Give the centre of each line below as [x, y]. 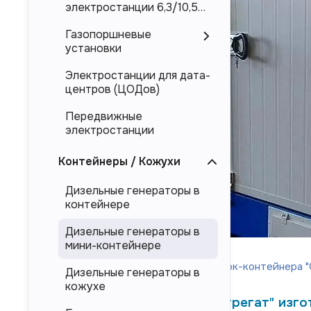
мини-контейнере [113, 245]
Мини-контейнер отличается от [132, 266]
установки [93, 48]
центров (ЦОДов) [112, 89]
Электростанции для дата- [138, 75]
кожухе [85, 286]
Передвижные [104, 116]
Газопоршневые [108, 34]
